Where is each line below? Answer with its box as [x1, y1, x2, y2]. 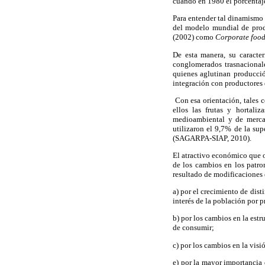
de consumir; [173, 223, 214, 232]
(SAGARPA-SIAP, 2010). [173, 133, 251, 143]
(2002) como [173, 33, 215, 42]
